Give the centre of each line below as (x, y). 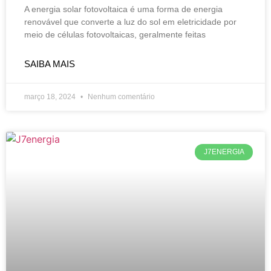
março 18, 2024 (51, 97)
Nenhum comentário (120, 97)
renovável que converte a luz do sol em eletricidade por (130, 22)
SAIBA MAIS (50, 64)
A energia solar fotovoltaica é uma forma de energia (123, 9)
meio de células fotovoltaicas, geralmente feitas (115, 35)
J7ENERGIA (224, 152)
